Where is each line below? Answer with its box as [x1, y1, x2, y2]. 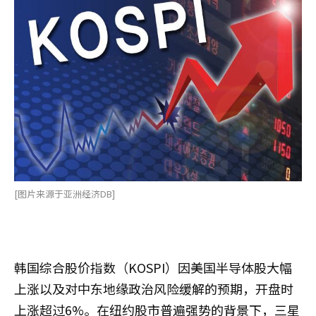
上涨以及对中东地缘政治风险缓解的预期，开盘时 [14, 279, 293, 298]
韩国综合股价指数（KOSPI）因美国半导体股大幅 [14, 257, 292, 276]
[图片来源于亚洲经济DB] [14, 186, 115, 200]
